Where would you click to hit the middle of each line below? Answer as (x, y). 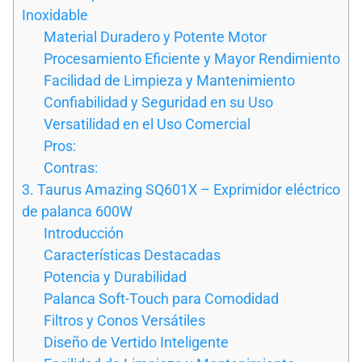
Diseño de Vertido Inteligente (136, 342)
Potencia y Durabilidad (115, 276)
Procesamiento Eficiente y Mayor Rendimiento (192, 58)
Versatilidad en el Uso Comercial (147, 124)
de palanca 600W (77, 211)
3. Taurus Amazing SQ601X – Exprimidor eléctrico (181, 189)
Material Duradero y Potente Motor (155, 36)
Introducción (84, 233)
